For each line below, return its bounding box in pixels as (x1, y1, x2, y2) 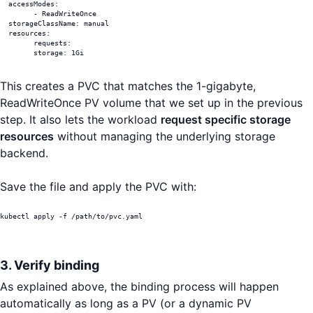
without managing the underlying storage (54, 129, 275, 144)
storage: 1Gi (34, 49, 84, 57)
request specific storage (161, 112, 291, 127)
